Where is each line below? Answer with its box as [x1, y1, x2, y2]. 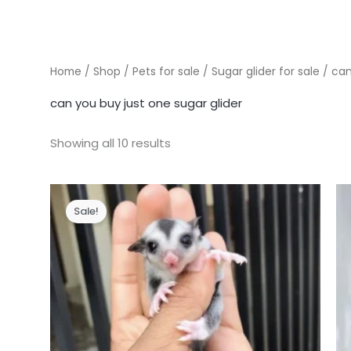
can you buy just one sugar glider [50, 94, 243, 111]
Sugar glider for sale [212, 63, 320, 79]
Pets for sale [132, 63, 201, 79]
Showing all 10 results [50, 134, 172, 151]
